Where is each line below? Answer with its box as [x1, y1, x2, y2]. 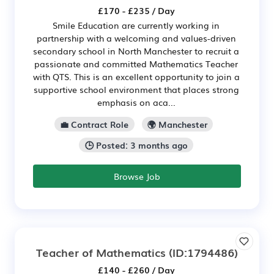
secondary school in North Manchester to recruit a [33, 45, 239, 57]
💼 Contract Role [60, 118, 129, 131]
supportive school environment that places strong [33, 83, 239, 96]
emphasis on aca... [97, 96, 176, 109]
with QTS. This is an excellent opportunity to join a [32, 70, 240, 83]
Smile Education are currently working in [53, 19, 220, 32]
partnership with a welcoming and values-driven [36, 32, 236, 45]
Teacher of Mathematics [36, 243, 166, 260]
